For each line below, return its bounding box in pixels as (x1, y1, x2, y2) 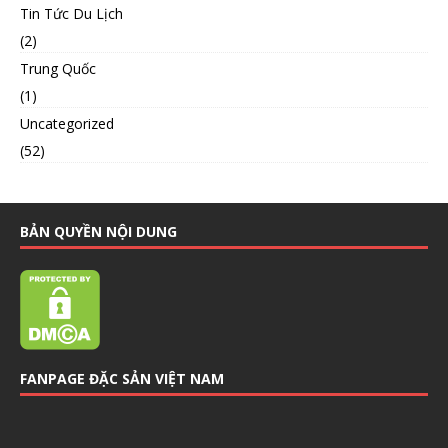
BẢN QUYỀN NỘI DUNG (20, 221, 177, 241)
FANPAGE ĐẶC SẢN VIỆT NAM (20, 368, 224, 388)
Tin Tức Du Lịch (20, 3, 123, 23)
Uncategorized (20, 113, 114, 133)
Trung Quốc (20, 58, 96, 78)
